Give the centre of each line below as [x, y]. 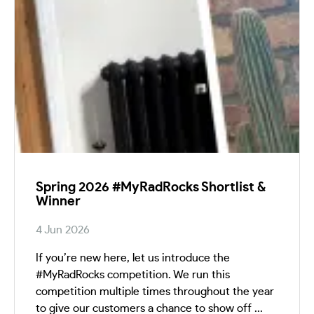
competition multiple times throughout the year [155, 292]
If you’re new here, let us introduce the [133, 258]
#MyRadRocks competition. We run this [133, 275]
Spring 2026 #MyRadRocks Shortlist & [151, 187]
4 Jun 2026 [63, 230]
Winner [58, 201]
